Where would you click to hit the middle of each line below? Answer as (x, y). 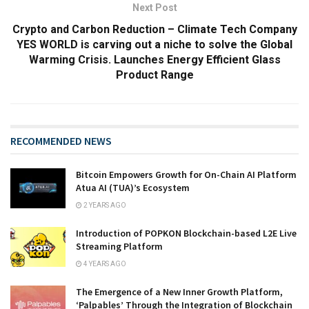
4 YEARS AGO (104, 264)
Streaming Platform (119, 247)
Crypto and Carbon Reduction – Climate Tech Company (154, 30)
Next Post (154, 8)
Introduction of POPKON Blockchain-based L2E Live (186, 233)
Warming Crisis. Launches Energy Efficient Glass (154, 60)
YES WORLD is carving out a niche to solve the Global (154, 45)
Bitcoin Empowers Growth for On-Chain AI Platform (186, 175)
